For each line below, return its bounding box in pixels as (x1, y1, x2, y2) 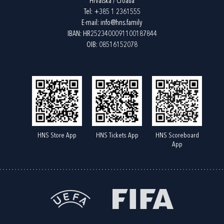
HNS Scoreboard (155, 131, 199, 139)
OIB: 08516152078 (86, 41, 137, 49)
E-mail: (81, 19, 100, 27)
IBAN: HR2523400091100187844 (67, 30, 157, 38)
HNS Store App (37, 131, 76, 139)
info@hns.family (100, 19, 142, 27)
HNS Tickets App (95, 131, 138, 139)
